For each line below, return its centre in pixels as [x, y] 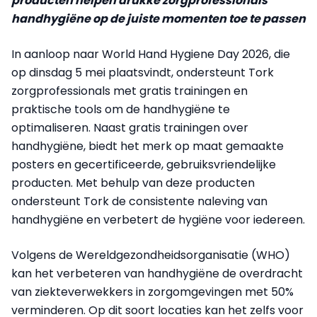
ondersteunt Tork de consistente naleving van [139, 201]
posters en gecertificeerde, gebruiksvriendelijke [144, 164]
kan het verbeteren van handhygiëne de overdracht [157, 273]
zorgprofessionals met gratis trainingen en [129, 91]
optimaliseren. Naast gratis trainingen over [130, 127]
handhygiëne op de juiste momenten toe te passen [158, 18]
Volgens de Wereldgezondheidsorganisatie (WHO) [151, 255]
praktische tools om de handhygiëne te [121, 109]
